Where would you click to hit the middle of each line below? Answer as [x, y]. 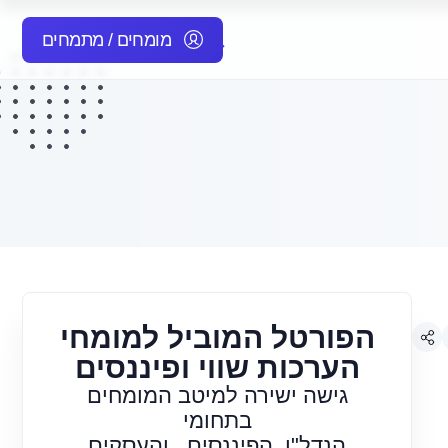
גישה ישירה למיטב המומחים [217, 395]
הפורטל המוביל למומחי [217, 337]
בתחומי [217, 420]
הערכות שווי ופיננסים [217, 367]
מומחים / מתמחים [106, 39]
